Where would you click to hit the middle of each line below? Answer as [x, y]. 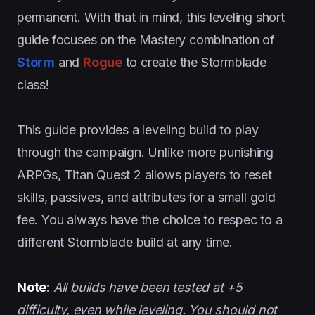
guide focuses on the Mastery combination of [146, 39]
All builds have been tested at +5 [148, 287]
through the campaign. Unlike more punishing [146, 152]
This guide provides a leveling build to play [138, 129]
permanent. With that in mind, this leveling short [151, 17]
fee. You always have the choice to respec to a [150, 219]
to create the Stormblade [194, 62]
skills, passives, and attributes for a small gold [146, 197]
